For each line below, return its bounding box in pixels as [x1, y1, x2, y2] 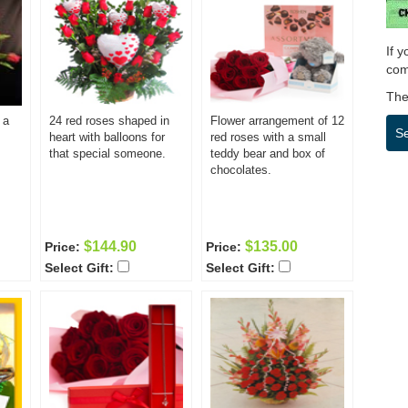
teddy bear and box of [210, 147, 325, 160]
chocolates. [210, 163, 271, 177]
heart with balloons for [49, 130, 165, 144]
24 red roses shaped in [49, 114, 169, 127]
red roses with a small [210, 130, 326, 144]
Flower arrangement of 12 [210, 114, 344, 127]
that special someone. [49, 147, 166, 160]
